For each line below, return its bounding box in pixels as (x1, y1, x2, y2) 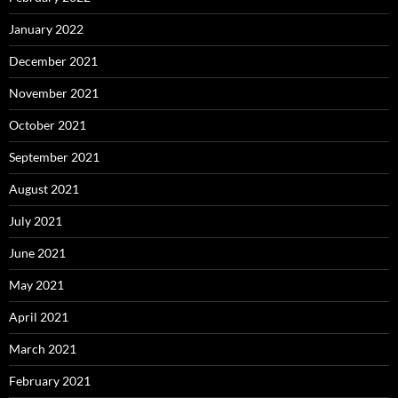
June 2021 (9, 245, 66, 260)
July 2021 (9, 213, 62, 228)
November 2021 (9, 85, 99, 100)
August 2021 (9, 181, 79, 196)
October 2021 (9, 117, 86, 132)
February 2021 (9, 373, 91, 388)
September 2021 (9, 149, 99, 164)
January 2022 (9, 21, 84, 36)
